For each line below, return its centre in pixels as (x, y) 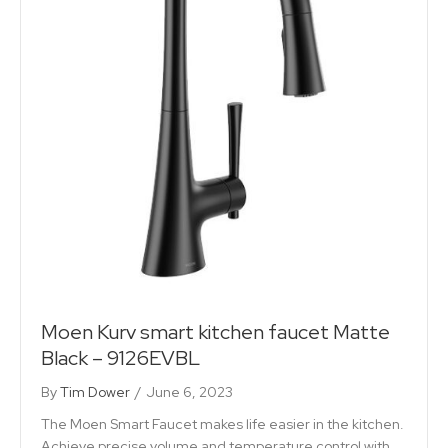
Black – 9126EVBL (120, 358)
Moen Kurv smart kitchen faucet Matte (215, 332)
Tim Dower (95, 392)
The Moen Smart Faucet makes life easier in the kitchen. (222, 424)
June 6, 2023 (189, 392)
